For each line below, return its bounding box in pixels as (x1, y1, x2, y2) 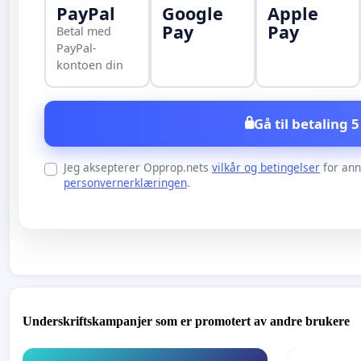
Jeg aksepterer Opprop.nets (64, 159, 212, 175)
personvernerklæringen (64, 174, 187, 190)
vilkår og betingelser (212, 159, 320, 175)
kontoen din (56, 57, 124, 73)
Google (161, 2, 223, 26)
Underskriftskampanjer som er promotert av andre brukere (23, 313, 350, 328)
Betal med (56, 23, 112, 39)
